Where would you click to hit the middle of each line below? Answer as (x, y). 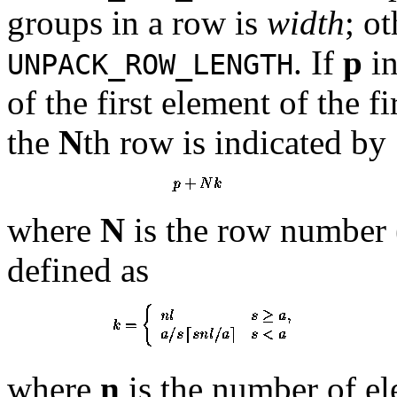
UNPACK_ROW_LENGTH (150, 65)
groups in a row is (137, 23)
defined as (78, 270)
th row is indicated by (235, 143)
